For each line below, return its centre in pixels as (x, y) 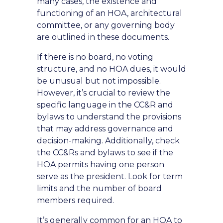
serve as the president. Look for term (110, 176)
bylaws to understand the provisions (109, 117)
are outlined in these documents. (103, 37)
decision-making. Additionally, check (108, 141)
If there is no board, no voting (95, 57)
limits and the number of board (99, 188)
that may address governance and (105, 129)
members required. (75, 200)
